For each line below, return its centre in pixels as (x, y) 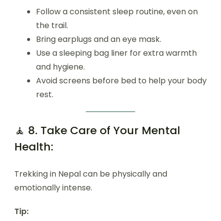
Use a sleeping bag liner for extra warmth (116, 53)
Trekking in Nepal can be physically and (91, 174)
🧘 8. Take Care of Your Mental (97, 130)
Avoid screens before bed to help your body (121, 81)
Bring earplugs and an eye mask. (99, 39)
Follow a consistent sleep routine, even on (117, 12)
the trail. (52, 25)
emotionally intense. (53, 188)
